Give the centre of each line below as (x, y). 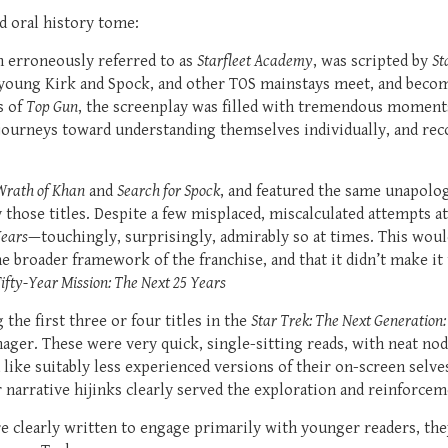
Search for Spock (168, 191)
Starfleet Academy (255, 61)
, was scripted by (372, 61)
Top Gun (52, 107)
